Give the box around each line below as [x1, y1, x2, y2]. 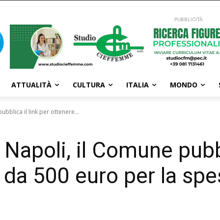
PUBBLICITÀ [174, 16, 203, 22]
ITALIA [126, 80, 149, 89]
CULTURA [73, 80, 105, 89]
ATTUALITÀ [11, 80, 52, 89]
